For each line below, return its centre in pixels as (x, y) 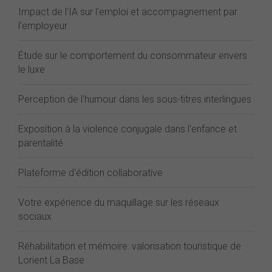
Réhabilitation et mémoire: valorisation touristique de (130, 246)
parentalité (41, 143)
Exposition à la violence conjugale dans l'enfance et (127, 129)
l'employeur (43, 26)
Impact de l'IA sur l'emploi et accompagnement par (128, 12)
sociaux (35, 216)
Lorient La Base (51, 260)
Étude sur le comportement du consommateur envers (133, 56)
